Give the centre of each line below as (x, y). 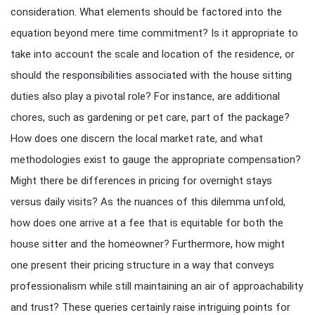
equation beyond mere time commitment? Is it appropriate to (154, 33)
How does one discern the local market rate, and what (137, 139)
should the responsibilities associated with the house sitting (151, 75)
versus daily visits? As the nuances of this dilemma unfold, (148, 202)
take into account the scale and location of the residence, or (153, 54)
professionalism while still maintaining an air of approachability (157, 286)
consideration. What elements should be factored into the (146, 12)
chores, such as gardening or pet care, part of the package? (150, 117)
